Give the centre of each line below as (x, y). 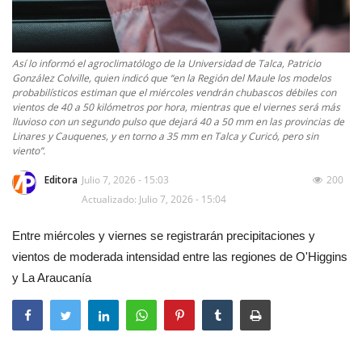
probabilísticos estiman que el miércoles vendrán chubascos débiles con (174, 93)
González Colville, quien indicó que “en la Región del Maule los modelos (172, 78)
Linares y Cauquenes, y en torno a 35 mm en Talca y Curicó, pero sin (165, 137)
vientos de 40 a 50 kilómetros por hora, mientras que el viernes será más (176, 107)
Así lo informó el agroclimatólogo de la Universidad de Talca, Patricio (166, 64)
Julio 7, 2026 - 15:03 (125, 180)
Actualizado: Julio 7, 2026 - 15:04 (154, 200)
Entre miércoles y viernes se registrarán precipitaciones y (164, 236)
